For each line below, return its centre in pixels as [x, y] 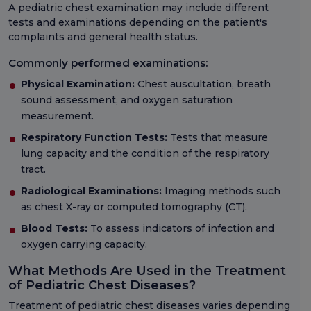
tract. [33, 170]
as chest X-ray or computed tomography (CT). [134, 207]
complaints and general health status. [103, 37]
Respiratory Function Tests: [94, 138]
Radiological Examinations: [91, 191]
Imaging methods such [221, 191]
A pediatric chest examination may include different [138, 8]
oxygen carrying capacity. [84, 245]
